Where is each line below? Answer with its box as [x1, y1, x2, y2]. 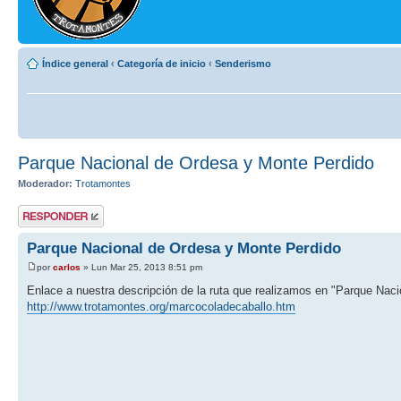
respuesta [18, 215, 62, 226]
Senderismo [215, 58, 271, 69]
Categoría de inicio [117, 58, 206, 69]
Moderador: [18, 178, 73, 190]
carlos [53, 262, 81, 273]
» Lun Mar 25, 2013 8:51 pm [81, 262, 202, 273]
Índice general [42, 58, 108, 69]
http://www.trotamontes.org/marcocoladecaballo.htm [27, 300, 295, 314]
